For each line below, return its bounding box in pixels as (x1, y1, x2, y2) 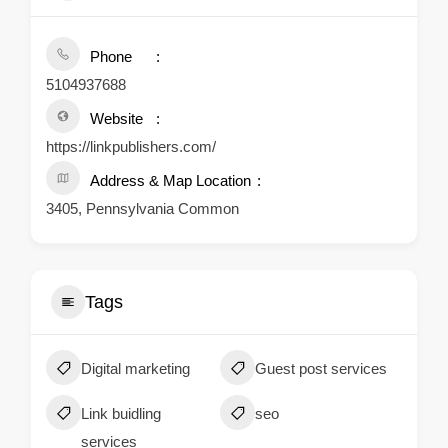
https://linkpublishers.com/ (46, 138, 216, 155)
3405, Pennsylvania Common (46, 200, 239, 217)
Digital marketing (81, 360, 190, 377)
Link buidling (81, 405, 161, 422)
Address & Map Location (90, 172, 251, 189)
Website (90, 110, 143, 127)
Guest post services (255, 360, 388, 377)
